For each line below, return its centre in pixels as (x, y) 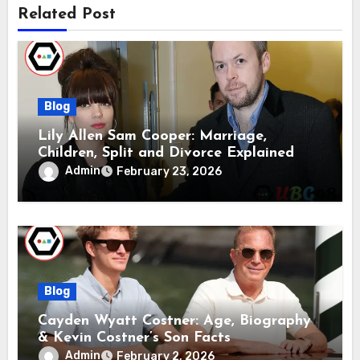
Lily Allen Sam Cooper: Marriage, (153, 137)
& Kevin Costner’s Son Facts (135, 338)
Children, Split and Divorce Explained (166, 153)
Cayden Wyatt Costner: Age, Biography (175, 321)
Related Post (67, 15)
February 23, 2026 (170, 172)
